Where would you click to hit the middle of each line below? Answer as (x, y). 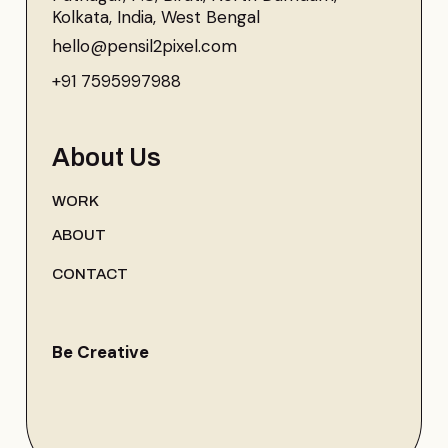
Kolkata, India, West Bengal (156, 16)
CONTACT (90, 273)
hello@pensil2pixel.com (145, 45)
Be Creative (101, 351)
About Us (107, 157)
